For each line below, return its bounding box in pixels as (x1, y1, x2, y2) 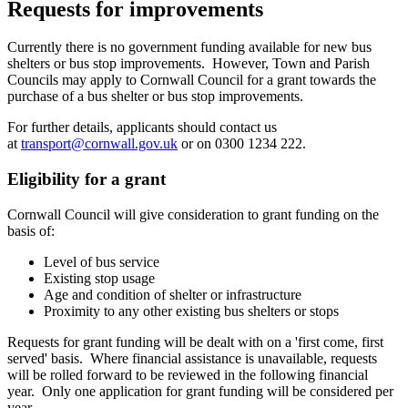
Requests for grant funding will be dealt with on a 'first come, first (7, 333, 383, 350)
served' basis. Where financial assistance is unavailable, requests (7, 350, 377, 366)
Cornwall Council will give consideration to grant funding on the (7, 206, 379, 222)
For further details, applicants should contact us (7, 119, 277, 136)
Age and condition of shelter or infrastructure (44, 286, 301, 302)
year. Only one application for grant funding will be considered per (7, 382, 393, 399)
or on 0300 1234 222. (178, 136, 306, 152)
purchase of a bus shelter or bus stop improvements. (7, 88, 307, 105)
